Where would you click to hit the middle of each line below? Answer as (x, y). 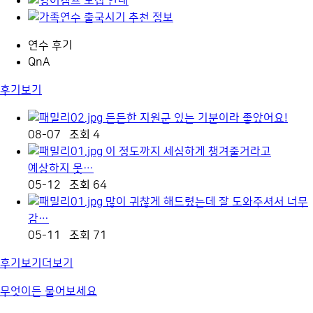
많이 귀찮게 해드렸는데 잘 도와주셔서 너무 (207, 202)
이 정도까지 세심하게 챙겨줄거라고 (188, 151)
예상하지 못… (61, 168)
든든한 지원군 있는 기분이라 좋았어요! (197, 118)
